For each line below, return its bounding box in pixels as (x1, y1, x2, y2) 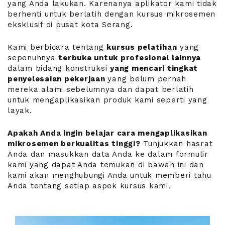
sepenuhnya (8, 53, 59, 63)
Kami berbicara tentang (8, 43, 107, 52)
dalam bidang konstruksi (8, 64, 110, 73)
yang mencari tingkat (110, 64, 198, 73)
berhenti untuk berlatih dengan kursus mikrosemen (8, 10, 215, 19)
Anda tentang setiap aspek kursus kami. (8, 181, 171, 191)
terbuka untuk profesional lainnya (58, 53, 201, 63)
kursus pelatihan (106, 43, 177, 52)
